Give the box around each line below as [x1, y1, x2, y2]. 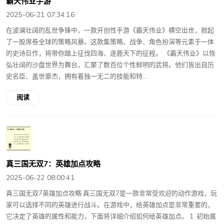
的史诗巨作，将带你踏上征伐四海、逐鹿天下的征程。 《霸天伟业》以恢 [6, 48, 215, 58]
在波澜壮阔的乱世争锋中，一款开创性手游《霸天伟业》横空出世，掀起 [6, 25, 214, 35]
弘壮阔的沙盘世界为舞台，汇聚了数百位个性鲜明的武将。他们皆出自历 [6, 60, 214, 69]
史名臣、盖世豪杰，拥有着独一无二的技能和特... [6, 71, 147, 81]
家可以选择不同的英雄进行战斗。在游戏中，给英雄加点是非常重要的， [6, 200, 214, 210]
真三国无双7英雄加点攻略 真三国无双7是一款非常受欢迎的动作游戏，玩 [6, 189, 217, 198]
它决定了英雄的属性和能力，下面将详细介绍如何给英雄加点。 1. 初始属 [6, 212, 216, 221]
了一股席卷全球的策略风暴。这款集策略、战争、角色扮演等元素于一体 [6, 37, 214, 46]
